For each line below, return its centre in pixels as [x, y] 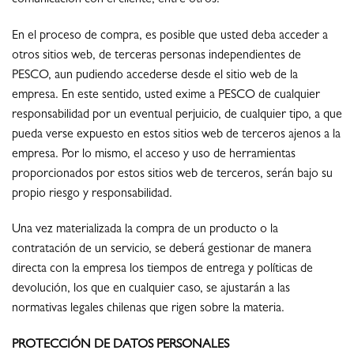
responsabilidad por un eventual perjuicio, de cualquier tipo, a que [177, 115]
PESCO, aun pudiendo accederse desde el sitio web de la [155, 75]
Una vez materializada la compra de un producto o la [145, 230]
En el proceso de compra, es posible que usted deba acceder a [170, 36]
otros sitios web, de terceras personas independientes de [156, 56]
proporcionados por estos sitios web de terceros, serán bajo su [172, 174]
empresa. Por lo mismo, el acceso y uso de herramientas [154, 154]
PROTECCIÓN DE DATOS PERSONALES [121, 346]
